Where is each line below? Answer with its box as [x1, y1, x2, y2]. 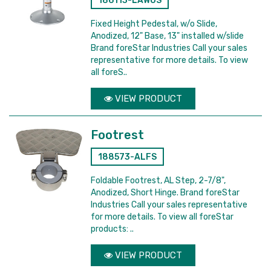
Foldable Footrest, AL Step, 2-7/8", [91, 175, 226, 186]
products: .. [91, 224, 134, 234]
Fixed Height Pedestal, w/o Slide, [91, 19, 218, 29]
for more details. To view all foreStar [91, 212, 234, 222]
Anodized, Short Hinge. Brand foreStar [91, 188, 240, 198]
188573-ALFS [98, 152, 157, 162]
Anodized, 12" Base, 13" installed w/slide [91, 31, 244, 41]
